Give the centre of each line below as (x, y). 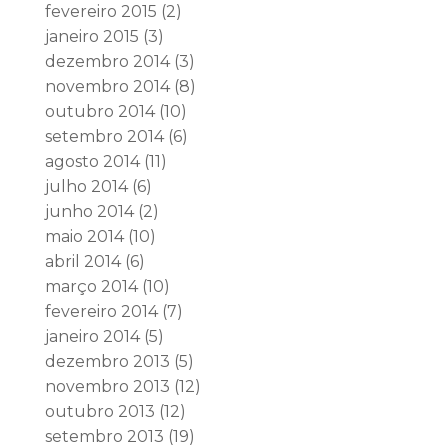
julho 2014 (86, 186)
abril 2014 (82, 261)
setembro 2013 (104, 436)
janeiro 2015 (91, 36)
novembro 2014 (107, 86)
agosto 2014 (92, 161)
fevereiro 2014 (101, 311)
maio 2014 (84, 236)
